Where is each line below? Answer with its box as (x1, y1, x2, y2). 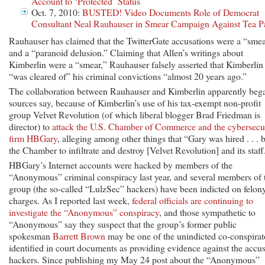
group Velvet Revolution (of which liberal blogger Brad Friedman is (9, 108, 260, 121)
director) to (9, 119, 52, 132)
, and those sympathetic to (159, 205, 256, 218)
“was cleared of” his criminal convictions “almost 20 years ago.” (9, 69, 247, 82)
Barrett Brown (53, 229, 105, 242)
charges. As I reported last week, (9, 193, 132, 206)
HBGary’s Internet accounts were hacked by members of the (9, 158, 232, 171)
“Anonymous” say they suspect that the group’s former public (9, 217, 237, 230)
